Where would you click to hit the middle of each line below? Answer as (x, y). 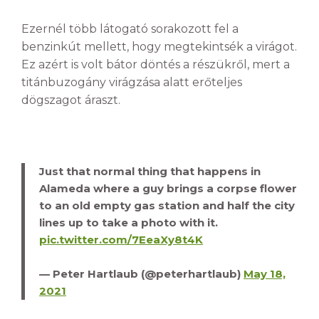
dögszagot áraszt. (71, 100)
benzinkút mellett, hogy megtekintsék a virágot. (159, 46)
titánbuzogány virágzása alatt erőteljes (132, 82)
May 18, (265, 274)
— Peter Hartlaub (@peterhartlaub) (141, 274)
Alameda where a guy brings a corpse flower (168, 189)
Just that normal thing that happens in (150, 172)
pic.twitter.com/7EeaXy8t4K (121, 240)
